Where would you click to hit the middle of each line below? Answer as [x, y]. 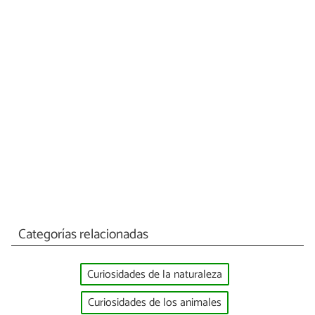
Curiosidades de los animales [155, 303]
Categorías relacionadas [83, 234]
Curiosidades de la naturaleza [155, 274]
